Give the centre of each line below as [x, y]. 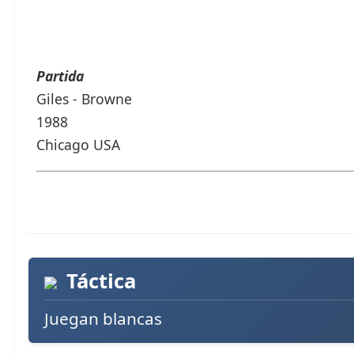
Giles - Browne [84, 99]
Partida [60, 76]
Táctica [98, 281]
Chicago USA [78, 145]
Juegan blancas [103, 319]
